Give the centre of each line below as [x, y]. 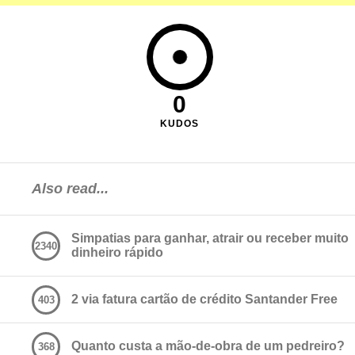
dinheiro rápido [117, 252]
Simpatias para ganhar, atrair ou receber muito [210, 238]
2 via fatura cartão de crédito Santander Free [204, 299]
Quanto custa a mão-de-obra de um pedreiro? [208, 346]
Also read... [70, 189]
